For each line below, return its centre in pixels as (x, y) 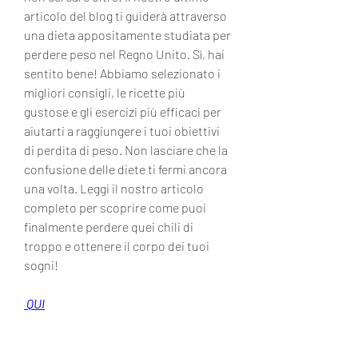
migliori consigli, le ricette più (105, 92)
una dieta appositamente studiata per (127, 34)
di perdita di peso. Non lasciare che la (126, 149)
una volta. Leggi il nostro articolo (114, 188)
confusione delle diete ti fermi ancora (125, 169)
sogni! (41, 265)
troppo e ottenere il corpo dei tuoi (117, 245)
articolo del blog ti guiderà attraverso (125, 15)
